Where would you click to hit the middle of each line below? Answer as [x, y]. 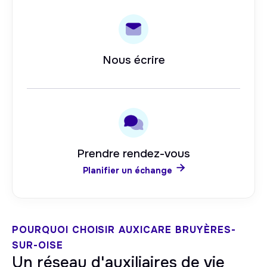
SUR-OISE [38, 245]
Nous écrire [133, 60]
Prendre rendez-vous [133, 154]
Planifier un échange [127, 170]
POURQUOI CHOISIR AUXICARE [94, 230]
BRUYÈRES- [205, 230]
